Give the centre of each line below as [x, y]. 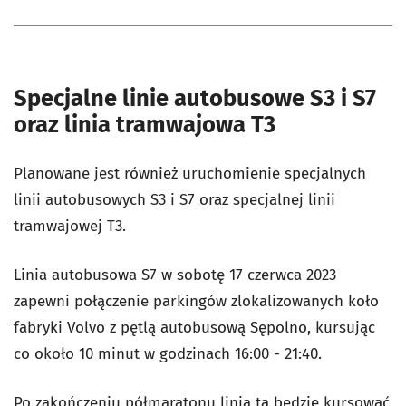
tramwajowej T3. [70, 226]
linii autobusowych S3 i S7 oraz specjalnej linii [174, 199]
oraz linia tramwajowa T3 [145, 124]
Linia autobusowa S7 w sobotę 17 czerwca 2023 [175, 275]
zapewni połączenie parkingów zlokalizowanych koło [196, 301]
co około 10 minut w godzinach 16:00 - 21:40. [168, 353]
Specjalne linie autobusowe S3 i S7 [195, 98]
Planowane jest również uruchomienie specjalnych [190, 173]
